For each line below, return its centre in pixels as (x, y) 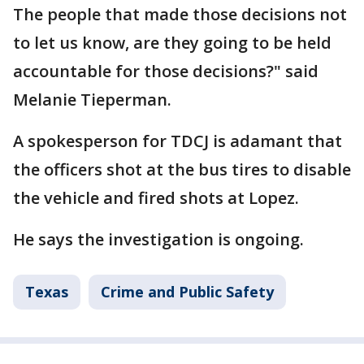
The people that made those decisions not (180, 14)
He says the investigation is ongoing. (158, 239)
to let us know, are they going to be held (172, 43)
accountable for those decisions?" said (166, 71)
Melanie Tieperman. (92, 100)
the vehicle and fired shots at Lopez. (156, 198)
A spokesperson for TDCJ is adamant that (178, 141)
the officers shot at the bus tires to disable (182, 169)
